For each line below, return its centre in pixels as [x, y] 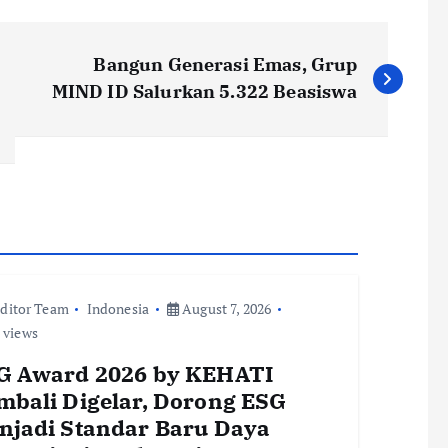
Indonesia [118, 308]
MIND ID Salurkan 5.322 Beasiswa [204, 91]
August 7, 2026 [225, 308]
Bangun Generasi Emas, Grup [225, 64]
